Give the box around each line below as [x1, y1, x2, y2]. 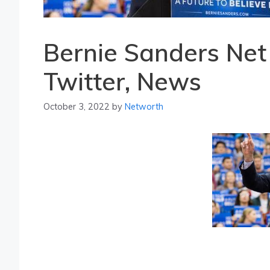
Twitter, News [43, 66, 201, 96]
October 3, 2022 [43, 101, 110, 113]
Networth [125, 101, 163, 113]
